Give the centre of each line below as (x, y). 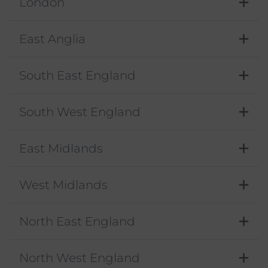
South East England (77, 76)
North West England (80, 258)
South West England (80, 112)
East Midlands (61, 149)
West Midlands (63, 185)
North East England (77, 222)
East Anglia (52, 39)
